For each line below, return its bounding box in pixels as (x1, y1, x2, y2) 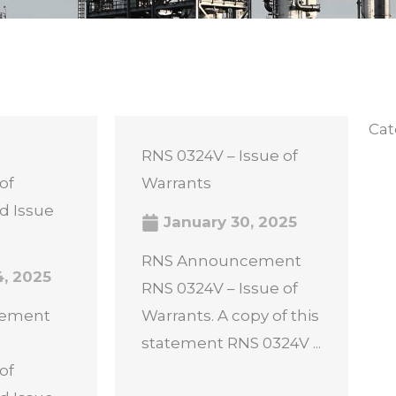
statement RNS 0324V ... (141, 334, 321, 352)
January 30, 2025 (158, 213, 297, 231)
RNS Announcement (141, 252, 301, 270)
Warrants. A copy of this (141, 307, 319, 324)
